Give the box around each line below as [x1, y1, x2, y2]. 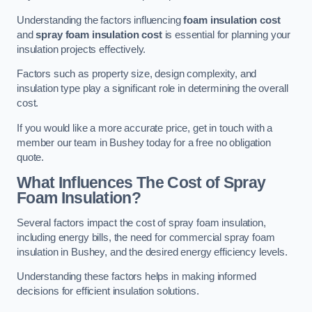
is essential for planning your [162, 29, 291, 40]
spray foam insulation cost [36, 29, 162, 40]
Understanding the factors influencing [17, 14, 184, 26]
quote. [17, 151, 45, 163]
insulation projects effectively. [17, 43, 146, 55]
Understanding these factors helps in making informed [17, 271, 256, 283]
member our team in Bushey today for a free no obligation [17, 136, 271, 148]
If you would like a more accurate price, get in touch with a [17, 122, 273, 134]
